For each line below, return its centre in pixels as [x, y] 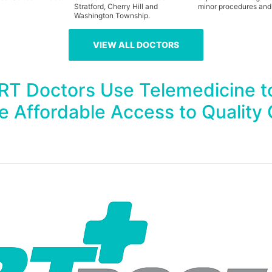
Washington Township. [112, 15]
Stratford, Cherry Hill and [116, 6]
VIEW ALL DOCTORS [136, 44]
